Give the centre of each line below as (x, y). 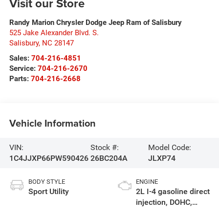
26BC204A (109, 158)
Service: (23, 68)
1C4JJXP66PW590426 (49, 158)
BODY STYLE (46, 181)
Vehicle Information (52, 123)
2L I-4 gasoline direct (173, 191)
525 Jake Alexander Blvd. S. (54, 33)
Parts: (20, 78)
